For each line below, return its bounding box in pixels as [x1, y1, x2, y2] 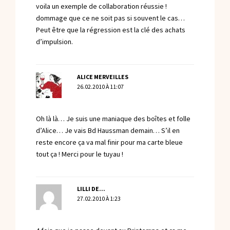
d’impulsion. [36, 37, 73, 47]
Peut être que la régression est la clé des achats [36, 25, 185, 35]
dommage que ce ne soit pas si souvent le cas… [36, 13, 185, 24]
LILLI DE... [76, 185, 105, 194]
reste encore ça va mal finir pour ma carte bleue [36, 137, 183, 147]
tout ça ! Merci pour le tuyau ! [36, 149, 123, 159]
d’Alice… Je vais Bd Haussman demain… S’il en [36, 125, 180, 136]
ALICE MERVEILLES [76, 72, 128, 81]
